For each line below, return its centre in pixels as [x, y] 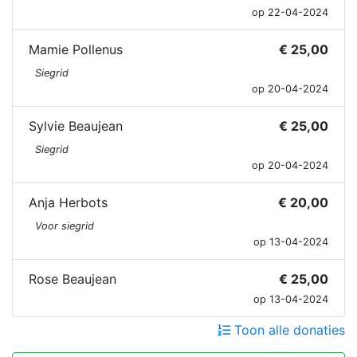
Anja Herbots [68, 203]
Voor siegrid [65, 226]
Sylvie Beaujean [76, 126]
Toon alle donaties [288, 330]
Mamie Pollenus [76, 50]
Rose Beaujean [73, 279]
